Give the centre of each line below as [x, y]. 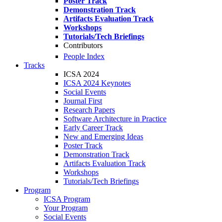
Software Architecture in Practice [115, 119]
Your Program [66, 208]
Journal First [83, 101]
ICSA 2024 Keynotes [97, 83]
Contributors [83, 45]
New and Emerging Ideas [103, 137]
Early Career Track [93, 128]
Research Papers [89, 110]
